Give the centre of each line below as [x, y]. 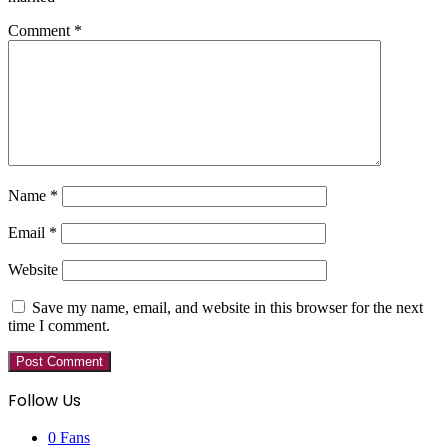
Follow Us [44, 400]
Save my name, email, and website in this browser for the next [227, 307]
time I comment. [59, 325]
